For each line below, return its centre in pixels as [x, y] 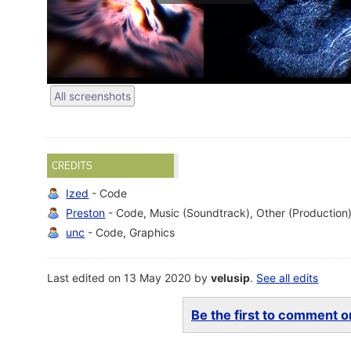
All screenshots [93, 96]
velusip [231, 278]
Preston [86, 213]
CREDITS [72, 166]
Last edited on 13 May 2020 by [129, 278]
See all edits [288, 278]
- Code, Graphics [130, 233]
